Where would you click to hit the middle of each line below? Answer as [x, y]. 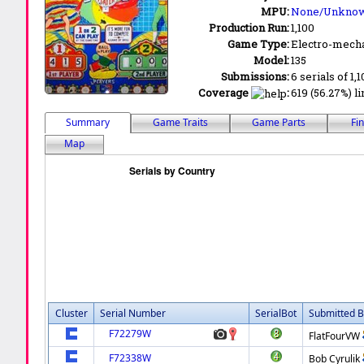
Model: [272, 60]
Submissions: [256, 76]
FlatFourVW [335, 336]
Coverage [224, 92]
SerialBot [276, 313]
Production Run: [249, 27]
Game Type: [259, 43]
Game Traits [181, 122]
